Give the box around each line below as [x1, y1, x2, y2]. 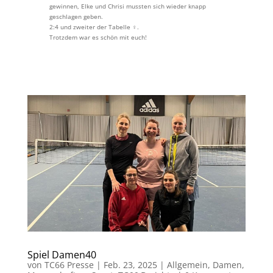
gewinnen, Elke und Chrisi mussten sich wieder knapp [49, 2, 206, 11]
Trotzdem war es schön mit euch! [49, 33, 147, 42]
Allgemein [166, 259, 208, 271]
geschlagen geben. [49, 12, 103, 21]
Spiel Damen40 [27, 248, 96, 262]
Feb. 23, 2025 [103, 259, 157, 271]
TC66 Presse [44, 259, 94, 271]
